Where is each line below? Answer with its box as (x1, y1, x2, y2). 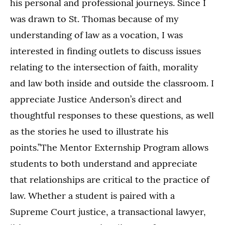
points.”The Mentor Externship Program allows (10, 141, 208, 153)
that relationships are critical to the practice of (10, 173, 209, 185)
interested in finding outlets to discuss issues (10, 45, 201, 57)
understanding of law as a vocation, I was (10, 29, 183, 41)
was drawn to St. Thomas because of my (10, 13, 179, 25)
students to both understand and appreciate (10, 157, 197, 169)
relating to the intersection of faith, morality (10, 61, 198, 73)
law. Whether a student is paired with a (10, 189, 175, 201)
